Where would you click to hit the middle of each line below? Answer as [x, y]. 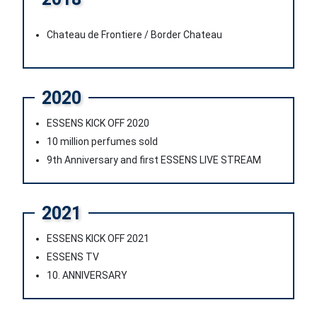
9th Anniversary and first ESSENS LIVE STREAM [154, 160]
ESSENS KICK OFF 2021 [98, 238]
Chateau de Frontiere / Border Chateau [134, 34]
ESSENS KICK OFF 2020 [98, 123]
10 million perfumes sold [102, 142]
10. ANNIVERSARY [87, 275]
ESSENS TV [73, 257]
